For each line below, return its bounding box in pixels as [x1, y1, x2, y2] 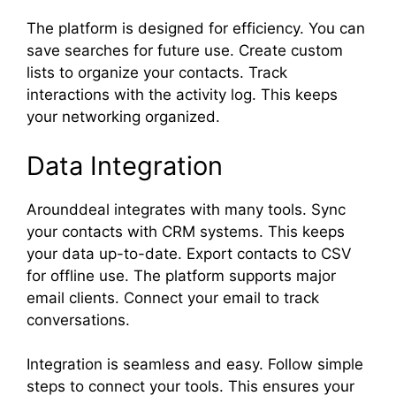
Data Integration [27, 149, 223, 181]
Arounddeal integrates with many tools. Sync [27, 200, 346, 218]
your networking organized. [27, 108, 220, 126]
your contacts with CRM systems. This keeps [27, 222, 345, 240]
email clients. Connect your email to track [27, 288, 319, 307]
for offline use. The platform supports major [27, 266, 336, 285]
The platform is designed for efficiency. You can [27, 19, 365, 37]
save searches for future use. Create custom [27, 42, 343, 59]
